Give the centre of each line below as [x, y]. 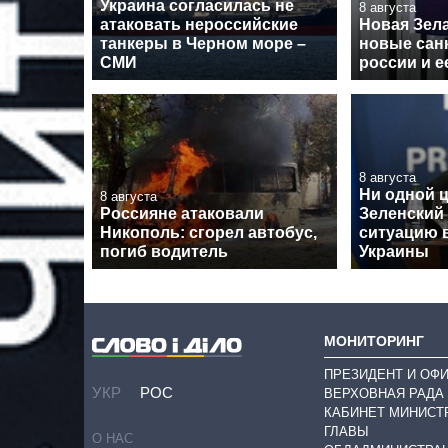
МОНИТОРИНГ [374, 340]
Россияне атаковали [182, 213]
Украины [394, 251]
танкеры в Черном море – [203, 43]
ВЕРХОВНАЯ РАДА [384, 394]
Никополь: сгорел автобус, [208, 232]
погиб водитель [164, 251]
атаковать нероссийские [199, 24]
